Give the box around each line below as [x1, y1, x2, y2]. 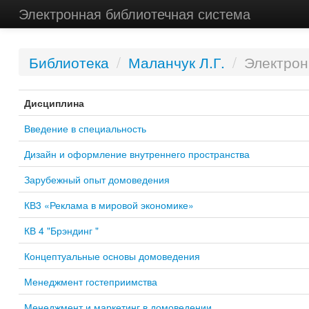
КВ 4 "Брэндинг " [23, 223, 99, 237]
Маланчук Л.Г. [128, 52, 225, 72]
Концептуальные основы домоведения [23, 249, 200, 263]
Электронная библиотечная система [18, 3, 250, 23]
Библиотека [28, 52, 109, 72]
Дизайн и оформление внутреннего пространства [23, 147, 250, 161]
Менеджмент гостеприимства [23, 275, 157, 288]
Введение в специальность [23, 121, 146, 135]
